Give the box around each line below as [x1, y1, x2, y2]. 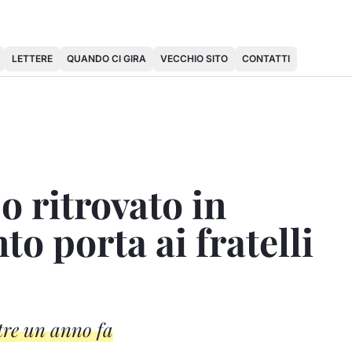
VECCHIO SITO [160, 53, 228, 64]
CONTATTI [242, 53, 290, 64]
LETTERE [12, 53, 53, 64]
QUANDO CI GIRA [67, 53, 146, 64]
